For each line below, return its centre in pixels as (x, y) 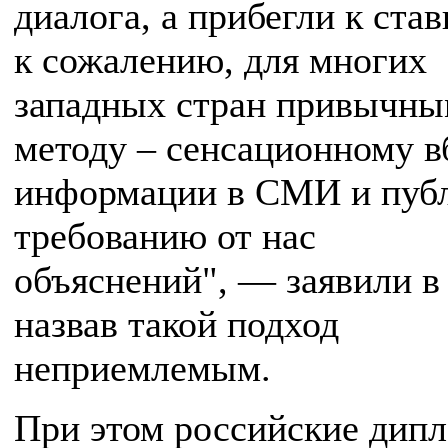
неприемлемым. (142, 368)
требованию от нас (165, 236)
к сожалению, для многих (220, 60)
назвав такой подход (176, 324)
